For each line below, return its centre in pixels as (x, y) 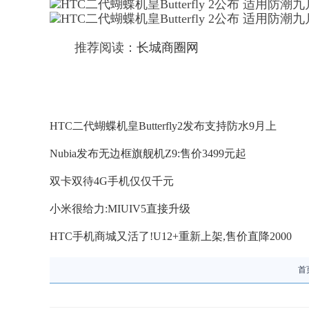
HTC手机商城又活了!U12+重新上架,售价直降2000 (171, 236)
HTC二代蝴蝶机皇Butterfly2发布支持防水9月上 (163, 126)
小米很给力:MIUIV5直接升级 (120, 209)
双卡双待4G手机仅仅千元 (112, 181)
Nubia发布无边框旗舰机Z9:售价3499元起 (148, 153)
